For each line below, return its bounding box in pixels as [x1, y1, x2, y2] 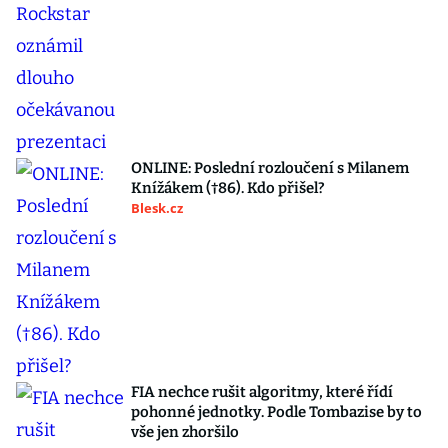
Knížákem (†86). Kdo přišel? [131, 179, 325, 197]
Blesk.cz [131, 199, 183, 217]
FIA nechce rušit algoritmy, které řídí [131, 383, 393, 401]
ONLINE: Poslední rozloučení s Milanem [131, 159, 409, 177]
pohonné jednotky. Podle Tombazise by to [131, 403, 422, 421]
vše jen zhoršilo [131, 423, 239, 441]
